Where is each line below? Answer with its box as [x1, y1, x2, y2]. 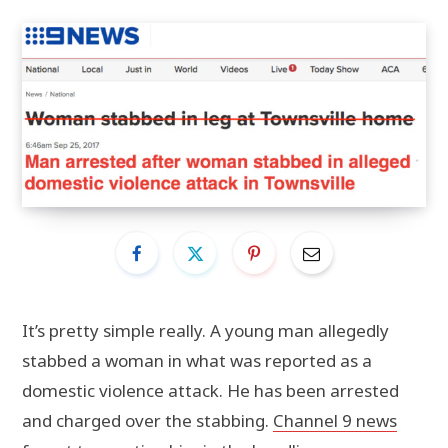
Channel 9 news [273, 409, 397, 433]
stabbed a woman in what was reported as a [22, 349, 372, 373]
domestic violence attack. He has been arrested [22, 379, 399, 403]
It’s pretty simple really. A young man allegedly [22, 319, 389, 343]
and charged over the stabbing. [22, 409, 273, 433]
